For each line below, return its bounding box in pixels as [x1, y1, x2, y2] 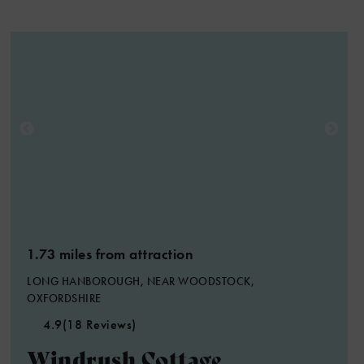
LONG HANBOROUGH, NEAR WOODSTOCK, [27, 274, 255, 288]
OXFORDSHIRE [27, 291, 102, 305]
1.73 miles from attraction [27, 245, 194, 263]
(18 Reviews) [62, 316, 136, 333]
